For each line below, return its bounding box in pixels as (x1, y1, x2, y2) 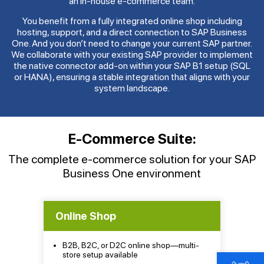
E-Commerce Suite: (68, 130, 196, 147)
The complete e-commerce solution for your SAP (8, 151, 256, 166)
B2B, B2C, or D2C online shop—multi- (62, 240, 199, 250)
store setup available (62, 249, 138, 259)
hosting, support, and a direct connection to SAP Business (17, 26, 247, 38)
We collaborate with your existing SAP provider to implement (11, 48, 253, 60)
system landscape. (94, 82, 170, 94)
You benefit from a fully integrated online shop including (22, 15, 242, 27)
